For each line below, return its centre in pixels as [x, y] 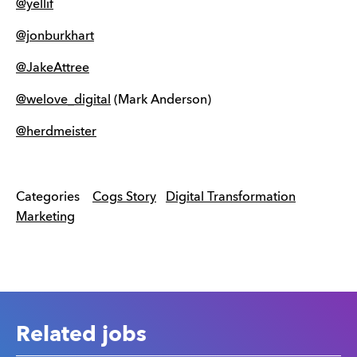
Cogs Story [124, 198]
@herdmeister [56, 132]
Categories [48, 198]
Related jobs [81, 335]
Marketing [45, 218]
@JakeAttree [53, 69]
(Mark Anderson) [161, 100]
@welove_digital [63, 100]
